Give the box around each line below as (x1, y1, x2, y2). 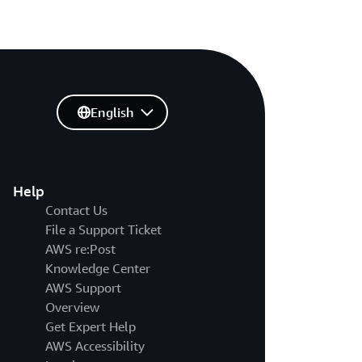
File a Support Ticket (44, 221, 162, 238)
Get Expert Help (44, 318, 136, 335)
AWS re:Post (44, 241, 116, 258)
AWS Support (44, 280, 121, 297)
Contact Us (44, 202, 107, 219)
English (90, 104, 134, 121)
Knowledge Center (44, 260, 150, 277)
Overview (44, 299, 99, 316)
